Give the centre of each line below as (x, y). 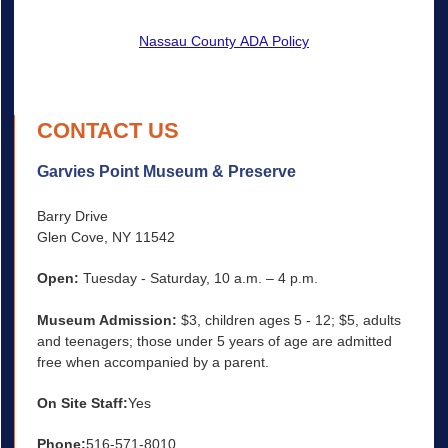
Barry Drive (72, 216)
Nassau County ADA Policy (224, 40)
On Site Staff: (82, 402)
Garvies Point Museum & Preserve (166, 172)
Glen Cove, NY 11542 (105, 237)
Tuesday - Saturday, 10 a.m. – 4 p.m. (198, 278)
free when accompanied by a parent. (152, 361)
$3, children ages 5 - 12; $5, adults (288, 319)
